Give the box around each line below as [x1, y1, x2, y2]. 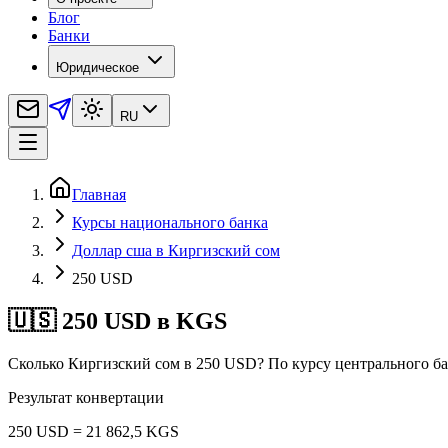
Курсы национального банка [72, 214, 268, 232]
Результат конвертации [8, 389, 164, 407]
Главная [72, 186, 126, 204]
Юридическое [56, 60, 139, 76]
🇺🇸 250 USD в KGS [8, 308, 227, 335]
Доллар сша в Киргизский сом [72, 242, 280, 260]
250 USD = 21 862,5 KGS [8, 423, 179, 441]
